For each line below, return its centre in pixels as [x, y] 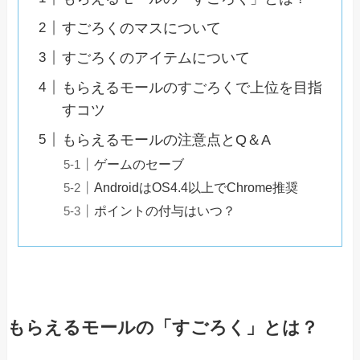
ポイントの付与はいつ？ [165, 210]
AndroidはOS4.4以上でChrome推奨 [196, 187]
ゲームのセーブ [139, 164]
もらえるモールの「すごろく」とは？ [162, 328]
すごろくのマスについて [142, 28]
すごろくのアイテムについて [156, 57]
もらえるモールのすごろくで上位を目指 [192, 87]
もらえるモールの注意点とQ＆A [167, 139]
